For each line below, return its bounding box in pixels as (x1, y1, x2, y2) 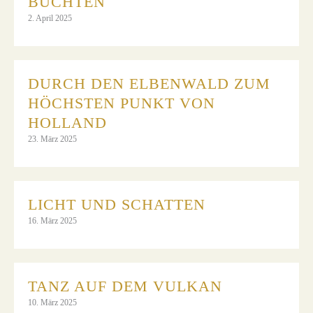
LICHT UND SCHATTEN (28, 195, 205, 213)
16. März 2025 (28, 215, 77, 226)
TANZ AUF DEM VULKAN (28, 277, 222, 295)
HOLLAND (28, 113, 107, 131)
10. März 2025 (28, 297, 77, 307)
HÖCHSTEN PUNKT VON (28, 94, 215, 112)
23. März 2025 (28, 133, 77, 144)
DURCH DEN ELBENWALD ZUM (28, 74, 270, 92)
